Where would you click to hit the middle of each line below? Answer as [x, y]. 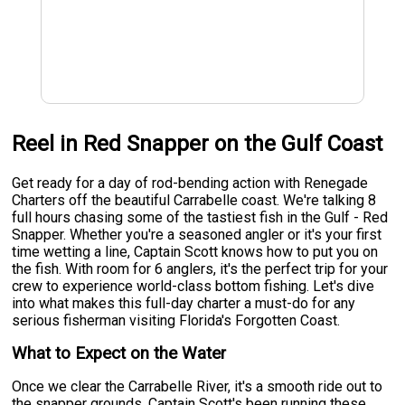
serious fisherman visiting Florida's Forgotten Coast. [176, 320]
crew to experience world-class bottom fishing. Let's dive [193, 286]
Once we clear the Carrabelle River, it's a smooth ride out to [198, 386]
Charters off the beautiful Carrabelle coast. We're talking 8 [194, 200]
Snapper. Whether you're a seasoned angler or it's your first [197, 234]
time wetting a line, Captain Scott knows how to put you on [195, 251]
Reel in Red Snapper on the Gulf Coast [198, 144]
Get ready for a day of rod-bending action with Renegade [190, 183]
